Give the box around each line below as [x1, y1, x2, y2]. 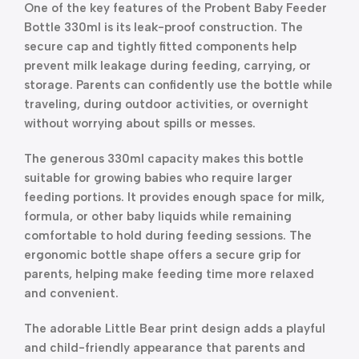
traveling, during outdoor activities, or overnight [24, 97, 309, 111]
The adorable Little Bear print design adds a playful [24, 321, 325, 336]
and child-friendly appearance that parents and [24, 341, 305, 355]
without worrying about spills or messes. [24, 116, 256, 131]
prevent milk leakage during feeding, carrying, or [24, 58, 311, 73]
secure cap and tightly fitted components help [24, 39, 296, 54]
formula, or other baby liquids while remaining [24, 209, 292, 224]
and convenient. [24, 286, 119, 301]
